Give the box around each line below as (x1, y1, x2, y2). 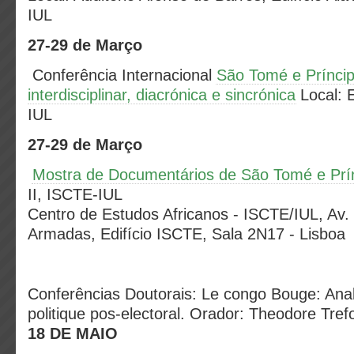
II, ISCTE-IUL (28, 186, 122, 203)
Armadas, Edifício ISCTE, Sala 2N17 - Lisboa (28, 225, 345, 243)
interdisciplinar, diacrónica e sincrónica (28, 86, 296, 104)
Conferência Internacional (32, 66, 217, 84)
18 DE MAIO (28, 325, 118, 342)
